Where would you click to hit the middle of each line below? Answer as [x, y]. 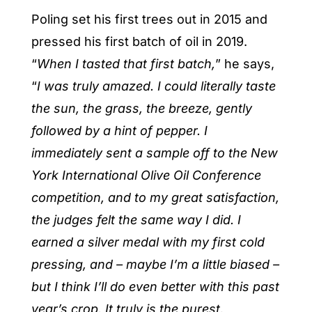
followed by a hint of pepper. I [119, 130]
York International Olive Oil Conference [146, 175]
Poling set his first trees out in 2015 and [149, 19]
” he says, [244, 63]
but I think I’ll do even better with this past [155, 286]
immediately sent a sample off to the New [154, 153]
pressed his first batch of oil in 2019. [139, 41]
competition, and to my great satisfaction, [155, 197]
